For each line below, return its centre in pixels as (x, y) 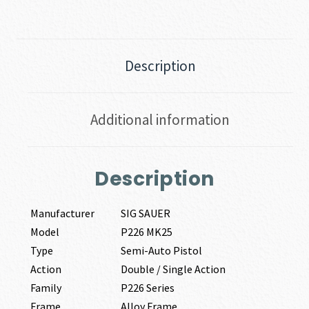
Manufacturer (62, 213)
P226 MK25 (146, 232)
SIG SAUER (145, 213)
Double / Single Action (173, 269)
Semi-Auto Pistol (161, 251)
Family (46, 288)
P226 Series (147, 288)
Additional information (160, 120)
